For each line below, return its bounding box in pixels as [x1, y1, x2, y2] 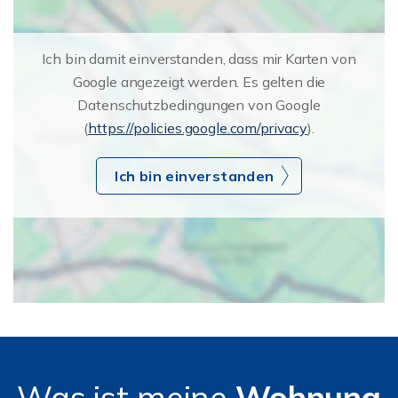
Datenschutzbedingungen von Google [77, 95, 321, 114]
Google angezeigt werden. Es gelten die [72, 72, 326, 91]
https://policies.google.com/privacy [88, 118, 308, 137]
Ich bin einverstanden [115, 166, 275, 185]
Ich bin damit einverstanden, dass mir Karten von [42, 49, 356, 68]
